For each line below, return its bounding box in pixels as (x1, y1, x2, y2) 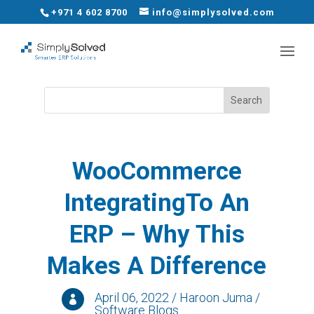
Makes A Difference (47, 252, 267, 280)
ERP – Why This (69, 220, 245, 249)
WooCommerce (71, 157, 242, 186)
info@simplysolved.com (151, 6, 275, 18)
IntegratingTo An (64, 189, 250, 217)
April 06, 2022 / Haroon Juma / (94, 290, 260, 305)
